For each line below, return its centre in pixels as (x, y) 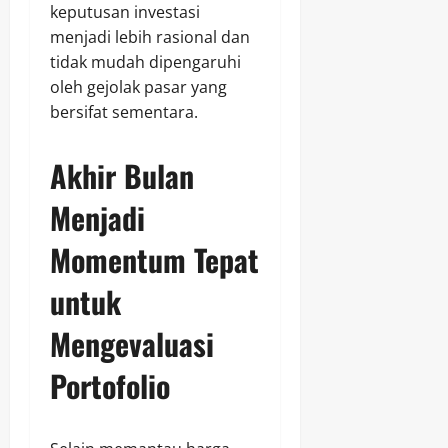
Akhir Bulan (122, 175)
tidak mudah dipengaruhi (145, 61)
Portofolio (110, 385)
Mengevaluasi (132, 343)
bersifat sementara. (124, 111)
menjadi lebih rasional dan (150, 36)
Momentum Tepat (154, 259)
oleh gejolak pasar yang (138, 86)
